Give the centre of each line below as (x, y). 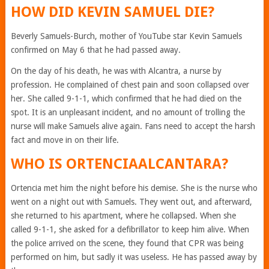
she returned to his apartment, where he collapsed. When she (123, 215)
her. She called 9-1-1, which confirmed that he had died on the (126, 98)
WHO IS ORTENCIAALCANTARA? (119, 164)
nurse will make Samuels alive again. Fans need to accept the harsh (133, 126)
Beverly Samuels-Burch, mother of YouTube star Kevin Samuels (126, 36)
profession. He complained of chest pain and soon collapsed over (130, 84)
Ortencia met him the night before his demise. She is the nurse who (134, 188)
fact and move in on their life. (66, 140)
